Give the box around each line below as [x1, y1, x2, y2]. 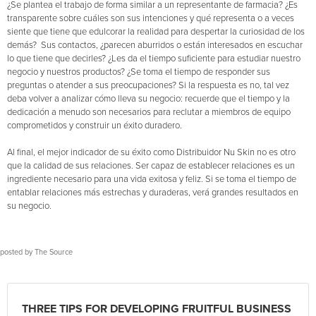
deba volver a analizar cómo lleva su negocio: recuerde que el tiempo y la [7, 93, 290, 104]
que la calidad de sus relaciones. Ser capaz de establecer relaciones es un [7, 160, 295, 171]
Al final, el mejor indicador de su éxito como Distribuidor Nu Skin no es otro [7, 147, 296, 158]
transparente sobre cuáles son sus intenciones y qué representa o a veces [7, 13, 294, 24]
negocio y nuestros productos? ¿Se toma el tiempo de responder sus [7, 66, 270, 78]
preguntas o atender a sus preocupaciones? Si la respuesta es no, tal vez [7, 80, 289, 91]
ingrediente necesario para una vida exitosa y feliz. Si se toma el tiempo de [7, 174, 296, 185]
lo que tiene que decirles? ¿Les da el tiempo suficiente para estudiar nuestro [7, 53, 300, 64]
